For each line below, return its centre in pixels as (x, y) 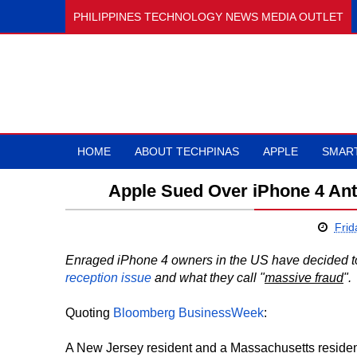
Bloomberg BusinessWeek (188, 313)
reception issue (108, 278)
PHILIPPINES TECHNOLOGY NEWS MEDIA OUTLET (208, 17)
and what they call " (208, 278)
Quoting (89, 313)
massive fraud (304, 278)
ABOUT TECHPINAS (187, 151)
